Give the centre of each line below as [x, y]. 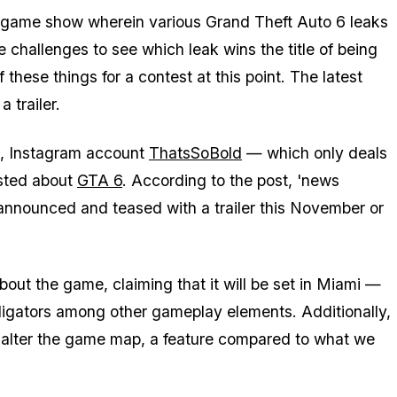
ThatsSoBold [195, 153]
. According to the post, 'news [231, 181]
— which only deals [315, 153]
